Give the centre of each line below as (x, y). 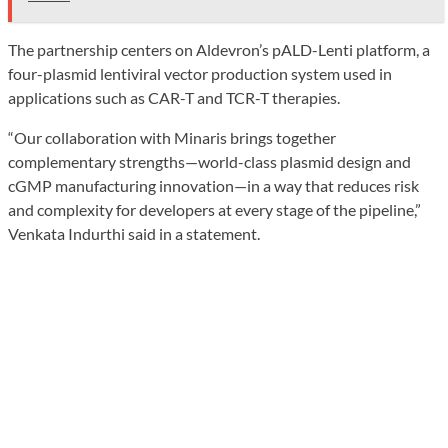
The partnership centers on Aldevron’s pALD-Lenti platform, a (219, 49)
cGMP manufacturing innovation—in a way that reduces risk (213, 185)
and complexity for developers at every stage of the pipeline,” (214, 209)
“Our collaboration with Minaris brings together (172, 137)
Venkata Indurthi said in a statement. (134, 233)
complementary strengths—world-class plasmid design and (209, 161)
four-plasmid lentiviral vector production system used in (200, 73)
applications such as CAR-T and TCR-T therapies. (174, 97)
